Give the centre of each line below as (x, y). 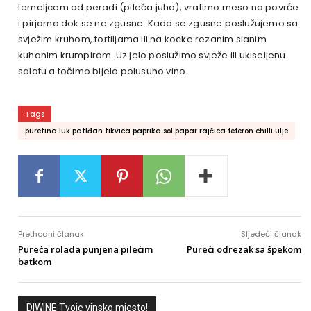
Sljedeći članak (271, 234)
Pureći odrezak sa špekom (244, 249)
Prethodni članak (51, 234)
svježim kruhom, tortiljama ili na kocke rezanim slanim (142, 39)
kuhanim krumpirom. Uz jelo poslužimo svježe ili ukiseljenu (152, 55)
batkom (35, 261)
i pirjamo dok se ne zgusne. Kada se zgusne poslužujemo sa (158, 23)
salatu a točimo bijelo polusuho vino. (103, 71)
